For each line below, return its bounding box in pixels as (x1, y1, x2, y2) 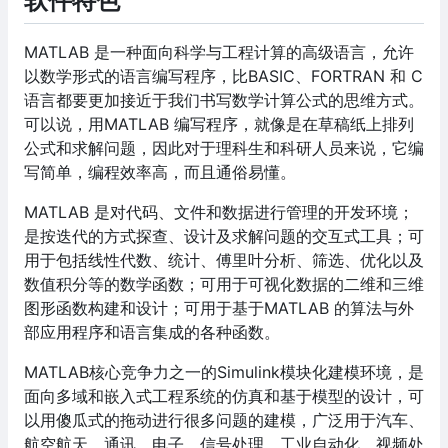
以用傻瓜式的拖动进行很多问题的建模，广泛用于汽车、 (24, 410, 424, 431)
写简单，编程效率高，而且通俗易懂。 (24, 162, 296, 183)
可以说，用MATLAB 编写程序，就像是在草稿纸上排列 (24, 114, 414, 135)
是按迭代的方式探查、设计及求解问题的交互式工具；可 (24, 226, 424, 247)
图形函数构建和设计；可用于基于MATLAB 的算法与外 (24, 298, 414, 319)
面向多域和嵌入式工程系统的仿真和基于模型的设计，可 (24, 386, 424, 407)
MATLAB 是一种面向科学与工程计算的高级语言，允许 (24, 42, 414, 63)
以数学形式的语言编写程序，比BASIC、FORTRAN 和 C (24, 66, 423, 87)
